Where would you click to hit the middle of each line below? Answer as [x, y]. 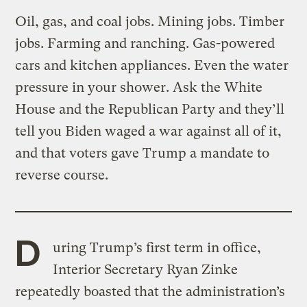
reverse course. [62, 175]
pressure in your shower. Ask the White [139, 88]
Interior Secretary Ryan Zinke [145, 270]
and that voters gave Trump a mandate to [143, 153]
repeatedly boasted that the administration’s [150, 292]
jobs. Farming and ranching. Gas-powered [145, 44]
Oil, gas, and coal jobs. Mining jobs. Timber [150, 22]
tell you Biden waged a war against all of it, [149, 132]
